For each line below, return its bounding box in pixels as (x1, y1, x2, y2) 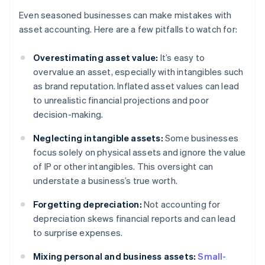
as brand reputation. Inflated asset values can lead (33, 80, 240, 92)
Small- (198, 250, 227, 263)
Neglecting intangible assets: (33, 132, 163, 144)
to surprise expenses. (33, 227, 123, 239)
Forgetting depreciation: (33, 198, 142, 211)
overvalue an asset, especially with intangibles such (33, 66, 244, 78)
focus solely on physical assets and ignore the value (33, 146, 246, 159)
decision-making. (33, 108, 104, 121)
